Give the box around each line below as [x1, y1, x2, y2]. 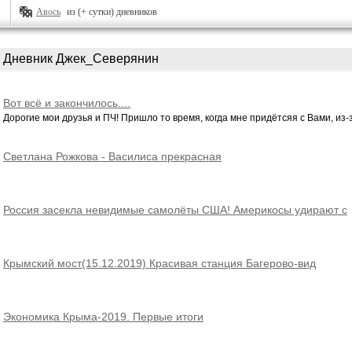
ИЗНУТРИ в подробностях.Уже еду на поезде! [3, 269, 241, 282]
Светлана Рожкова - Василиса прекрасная [3, 150, 222, 163]
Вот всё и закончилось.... [3, 97, 130, 109]
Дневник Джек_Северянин [3, 52, 159, 65]
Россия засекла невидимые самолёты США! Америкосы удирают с [3, 203, 347, 216]
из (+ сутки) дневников [67, 6, 157, 17]
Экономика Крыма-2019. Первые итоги [3, 310, 203, 323]
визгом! [3, 216, 41, 229]
